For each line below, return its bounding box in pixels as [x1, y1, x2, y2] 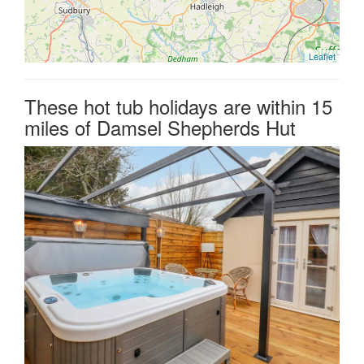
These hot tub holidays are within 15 [24, 92, 332, 121]
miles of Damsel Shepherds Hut [24, 113, 296, 142]
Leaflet [309, 50, 336, 63]
